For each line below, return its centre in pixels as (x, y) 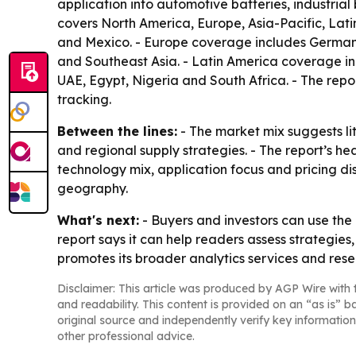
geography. (93, 189)
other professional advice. (126, 337)
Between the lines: (117, 132)
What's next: (98, 221)
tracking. (84, 100)
